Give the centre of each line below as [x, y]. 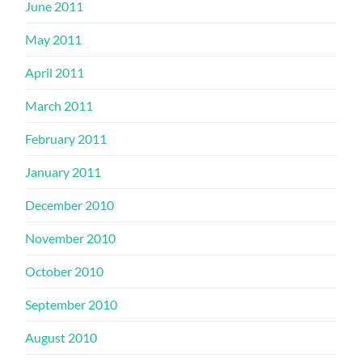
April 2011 [55, 72]
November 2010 [71, 238]
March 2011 [59, 105]
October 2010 [65, 271]
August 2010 [61, 337]
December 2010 [70, 204]
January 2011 [63, 171]
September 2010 [72, 304]
